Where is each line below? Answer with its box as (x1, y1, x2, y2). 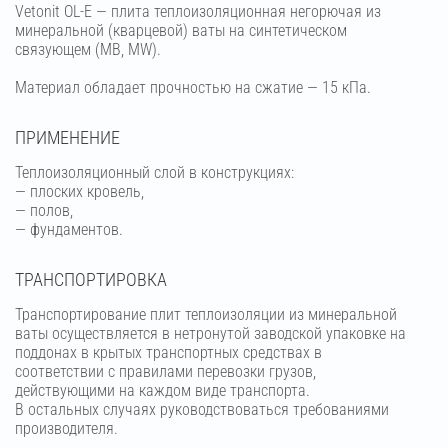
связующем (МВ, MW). (15, 39, 161, 59)
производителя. (15, 418, 118, 438)
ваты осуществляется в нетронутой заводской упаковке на (15, 323, 406, 343)
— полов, (15, 200, 73, 220)
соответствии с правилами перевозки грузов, (15, 361, 316, 381)
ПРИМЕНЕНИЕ (15, 126, 120, 148)
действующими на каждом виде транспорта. (15, 380, 310, 400)
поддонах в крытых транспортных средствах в (15, 342, 322, 362)
